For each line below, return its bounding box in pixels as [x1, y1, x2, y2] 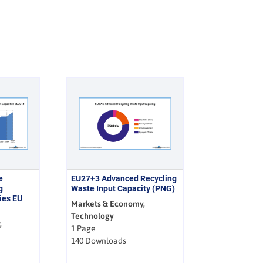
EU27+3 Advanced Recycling [71, 173, 177, 183]
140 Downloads [71, 235, 127, 245]
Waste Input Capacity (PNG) [71, 183, 176, 193]
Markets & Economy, [71, 198, 146, 208]
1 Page [71, 223, 96, 233]
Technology [71, 211, 114, 221]
